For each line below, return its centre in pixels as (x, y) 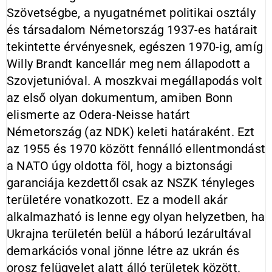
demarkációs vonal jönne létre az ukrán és (123, 251)
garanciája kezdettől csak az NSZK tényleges (131, 183)
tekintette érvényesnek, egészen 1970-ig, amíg (135, 47)
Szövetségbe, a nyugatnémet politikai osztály (131, 13)
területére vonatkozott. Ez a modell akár (117, 200)
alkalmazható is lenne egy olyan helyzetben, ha (136, 217)
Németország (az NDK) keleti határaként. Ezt (131, 132)
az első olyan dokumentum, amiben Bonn (120, 98)
